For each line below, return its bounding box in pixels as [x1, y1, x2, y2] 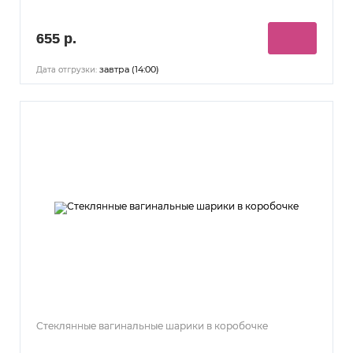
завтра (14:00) [97, 63, 159, 75]
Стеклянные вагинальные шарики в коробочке [36, 319, 268, 332]
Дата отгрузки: [36, 64, 97, 75]
